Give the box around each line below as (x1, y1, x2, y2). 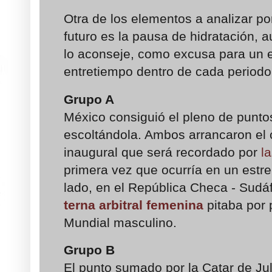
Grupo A (64, 92, 114, 106)
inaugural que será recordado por (64, 144, 261, 159)
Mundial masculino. (64, 215, 177, 229)
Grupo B (64, 243, 115, 257)
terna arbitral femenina (64, 197, 203, 212)
